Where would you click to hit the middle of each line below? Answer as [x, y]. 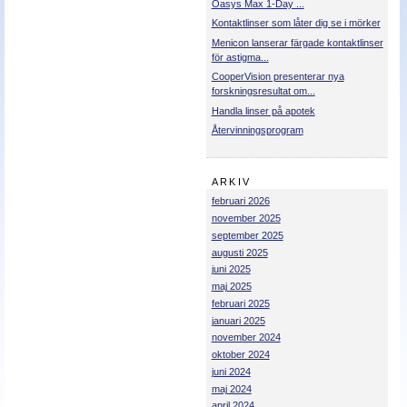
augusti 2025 [239, 252]
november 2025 [246, 218]
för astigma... [240, 57]
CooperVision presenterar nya [278, 77]
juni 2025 [231, 269]
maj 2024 [231, 388]
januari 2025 [238, 320]
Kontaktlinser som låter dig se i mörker [296, 23]
